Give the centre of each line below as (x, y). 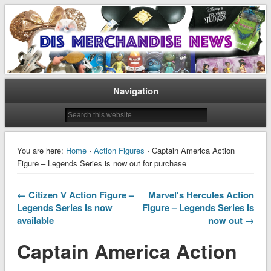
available (35, 220)
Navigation (135, 90)
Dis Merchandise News (98, 24)
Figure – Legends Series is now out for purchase (101, 163)
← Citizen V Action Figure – (75, 194)
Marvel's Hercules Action (201, 194)
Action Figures (119, 150)
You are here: (40, 150)
